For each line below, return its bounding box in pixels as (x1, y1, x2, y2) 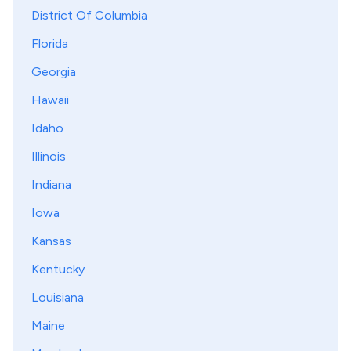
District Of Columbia (31, 8, 147, 23)
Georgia (31, 64, 76, 79)
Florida (31, 36, 68, 51)
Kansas (31, 233, 71, 248)
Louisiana (31, 290, 84, 305)
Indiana (31, 177, 71, 192)
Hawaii (31, 92, 69, 107)
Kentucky (31, 262, 85, 277)
